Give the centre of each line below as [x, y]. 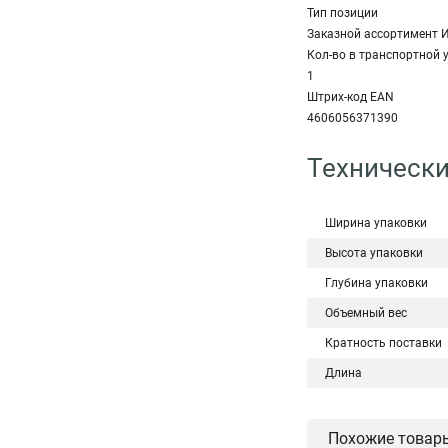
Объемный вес [366, 313]
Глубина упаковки [376, 283]
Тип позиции [344, 13]
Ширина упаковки [376, 223]
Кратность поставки [383, 343]
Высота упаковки [374, 253]
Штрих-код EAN [350, 97]
